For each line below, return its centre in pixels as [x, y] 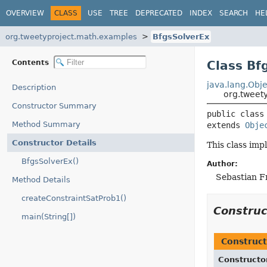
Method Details [41, 180]
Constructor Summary [54, 106]
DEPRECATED [159, 13]
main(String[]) [49, 217]
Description [34, 87]
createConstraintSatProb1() [74, 198]
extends [226, 125]
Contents [32, 62]
